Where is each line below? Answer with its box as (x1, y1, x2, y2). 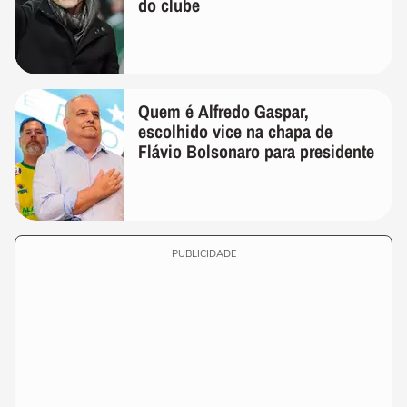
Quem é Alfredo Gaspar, (138, 99, 309, 124)
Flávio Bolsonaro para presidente (138, 139, 374, 164)
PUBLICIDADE (171, 247, 236, 261)
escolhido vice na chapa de (138, 119, 333, 144)
